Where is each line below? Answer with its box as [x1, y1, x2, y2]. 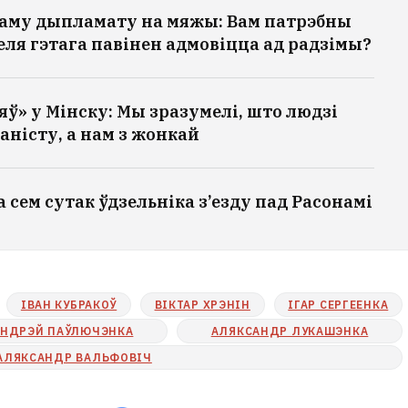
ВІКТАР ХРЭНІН [154, 297, 250, 311]
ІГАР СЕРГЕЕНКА [288, 297, 389, 311]
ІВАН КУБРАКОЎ [20, 297, 117, 311]
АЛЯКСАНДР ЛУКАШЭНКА [210, 323, 369, 338]
